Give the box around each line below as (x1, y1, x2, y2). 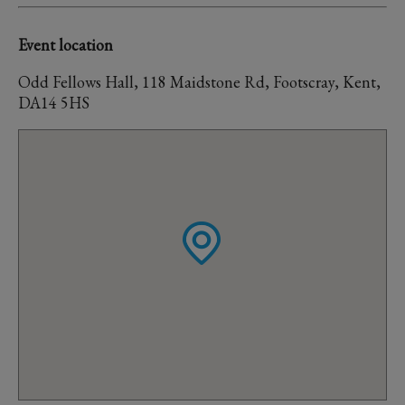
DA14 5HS (18, 92, 89, 113)
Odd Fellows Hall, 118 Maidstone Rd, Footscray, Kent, (18, 71, 381, 92)
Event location (18, 34, 113, 55)
